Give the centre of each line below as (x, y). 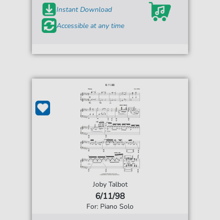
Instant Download (84, 9)
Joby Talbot (110, 185)
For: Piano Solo (110, 207)
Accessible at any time (91, 26)
